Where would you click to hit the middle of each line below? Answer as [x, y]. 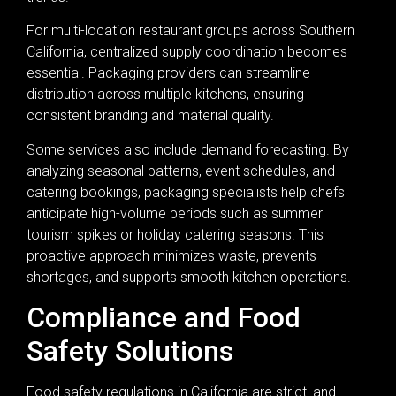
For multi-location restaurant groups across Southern [190, 31]
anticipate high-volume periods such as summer [175, 213]
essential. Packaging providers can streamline [168, 73]
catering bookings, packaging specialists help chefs [186, 192]
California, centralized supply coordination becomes [187, 52]
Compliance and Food [164, 318]
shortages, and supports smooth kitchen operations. [189, 277]
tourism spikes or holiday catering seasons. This [175, 234]
